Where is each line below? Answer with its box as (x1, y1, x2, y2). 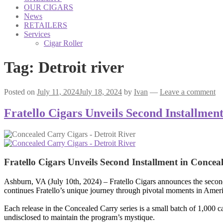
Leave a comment (160, 87, 216, 96)
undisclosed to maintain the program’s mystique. (4, 213, 155, 222)
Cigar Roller (44, 39, 83, 47)
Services (24, 30, 50, 38)
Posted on (4, 87, 37, 96)
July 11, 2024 (37, 87, 79, 96)
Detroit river (38, 58, 124, 77)
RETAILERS (24, 21, 67, 29)
